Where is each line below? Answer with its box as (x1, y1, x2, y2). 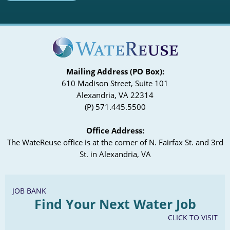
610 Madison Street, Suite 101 (62, 78, 168, 89)
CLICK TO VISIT (168, 213, 218, 223)
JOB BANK (12, 186, 46, 196)
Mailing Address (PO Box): (66, 66, 164, 77)
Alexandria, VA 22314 (76, 90, 154, 101)
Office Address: (86, 125, 144, 136)
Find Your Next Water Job (34, 196, 196, 213)
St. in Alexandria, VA (79, 149, 151, 160)
